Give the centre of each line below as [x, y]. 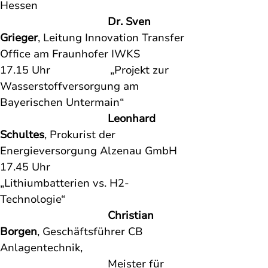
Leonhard [133, 118]
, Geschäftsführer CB [92, 232]
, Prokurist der [81, 135]
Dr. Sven [131, 22]
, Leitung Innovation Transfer [112, 38]
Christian [132, 215]
